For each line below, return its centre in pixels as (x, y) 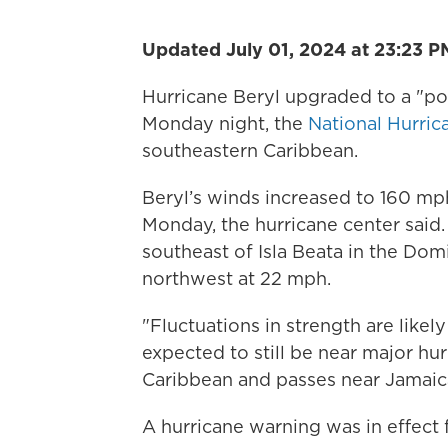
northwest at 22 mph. (236, 278)
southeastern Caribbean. (250, 150)
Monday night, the (225, 123)
